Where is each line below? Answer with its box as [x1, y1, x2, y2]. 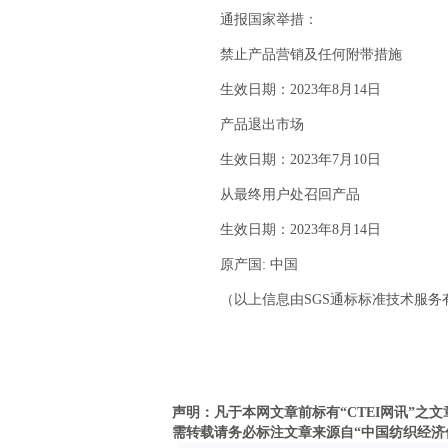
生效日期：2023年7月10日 [192, 152, 381, 167]
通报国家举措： [192, 12, 318, 27]
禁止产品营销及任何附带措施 [192, 47, 402, 62]
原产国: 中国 [192, 257, 298, 272]
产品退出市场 [192, 117, 304, 132]
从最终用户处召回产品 [192, 187, 360, 202]
